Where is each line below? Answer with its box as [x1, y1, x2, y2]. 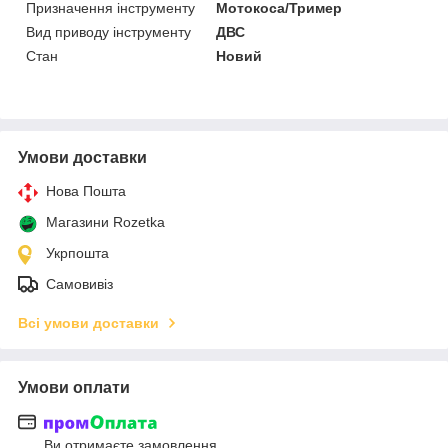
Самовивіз [46, 275, 113, 292]
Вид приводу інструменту [26, 23, 191, 40]
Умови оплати [18, 378, 130, 396]
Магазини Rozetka [46, 213, 165, 230]
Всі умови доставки [18, 314, 159, 331]
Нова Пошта [46, 182, 126, 199]
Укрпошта [46, 244, 109, 261]
